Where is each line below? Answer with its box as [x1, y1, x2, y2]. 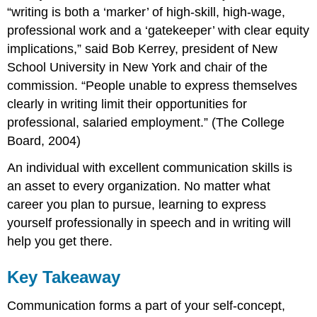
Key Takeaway [7, 267, 121, 287]
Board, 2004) [7, 133, 81, 148]
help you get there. [7, 234, 113, 249]
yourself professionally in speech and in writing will [7, 216, 292, 231]
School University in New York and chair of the [7, 59, 268, 74]
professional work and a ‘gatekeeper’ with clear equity [7, 23, 310, 38]
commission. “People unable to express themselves [7, 78, 298, 93]
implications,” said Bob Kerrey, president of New [7, 41, 278, 56]
